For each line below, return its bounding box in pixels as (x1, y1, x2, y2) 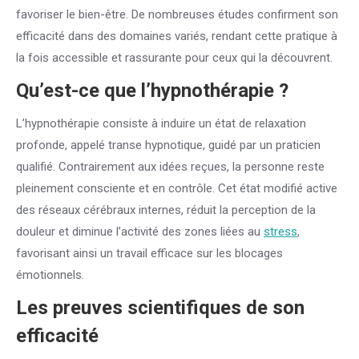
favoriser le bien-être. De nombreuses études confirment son (16, 7, 338, 22)
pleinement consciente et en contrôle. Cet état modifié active (16, 181, 337, 196)
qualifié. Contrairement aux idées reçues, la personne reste (16, 159, 325, 174)
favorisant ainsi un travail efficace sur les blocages (16, 246, 283, 260)
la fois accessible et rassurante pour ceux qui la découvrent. (16, 50, 333, 65)
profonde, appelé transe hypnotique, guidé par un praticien (16, 138, 321, 152)
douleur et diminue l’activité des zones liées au (16, 224, 264, 239)
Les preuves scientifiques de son (16, 296, 305, 319)
